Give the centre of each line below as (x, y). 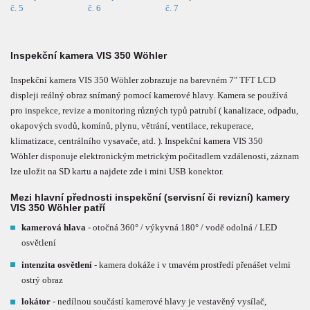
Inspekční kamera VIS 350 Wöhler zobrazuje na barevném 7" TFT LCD (143, 80)
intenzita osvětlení (57, 264)
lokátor (36, 302)
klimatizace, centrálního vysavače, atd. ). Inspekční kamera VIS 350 (137, 140)
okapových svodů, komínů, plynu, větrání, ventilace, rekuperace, (132, 125)
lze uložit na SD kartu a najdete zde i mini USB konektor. (117, 171)
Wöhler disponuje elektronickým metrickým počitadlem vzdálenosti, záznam (155, 156)
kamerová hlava (54, 227)
